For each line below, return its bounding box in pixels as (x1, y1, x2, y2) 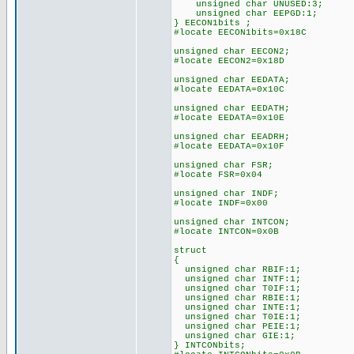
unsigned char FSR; (174, 160, 273, 170)
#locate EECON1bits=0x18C (174, 28, 307, 37)
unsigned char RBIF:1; (174, 265, 301, 274)
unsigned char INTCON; (174, 217, 290, 227)
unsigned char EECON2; (174, 47, 290, 56)
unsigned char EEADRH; (174, 132, 290, 141)
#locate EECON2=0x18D (174, 56, 284, 66)
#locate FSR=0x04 (174, 170, 262, 179)
